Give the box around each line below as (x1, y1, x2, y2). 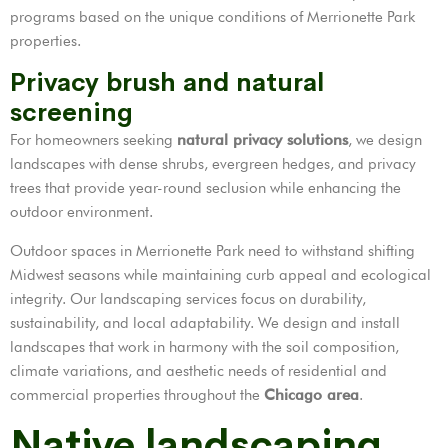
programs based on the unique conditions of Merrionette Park (10, 8, 415, 27)
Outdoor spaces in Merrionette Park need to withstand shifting (10, 242, 415, 261)
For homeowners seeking (10, 131, 177, 150)
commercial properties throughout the (10, 386, 264, 405)
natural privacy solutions (177, 131, 348, 150)
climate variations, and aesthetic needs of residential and (10, 362, 387, 381)
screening (10, 97, 133, 129)
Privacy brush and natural (10, 67, 324, 99)
